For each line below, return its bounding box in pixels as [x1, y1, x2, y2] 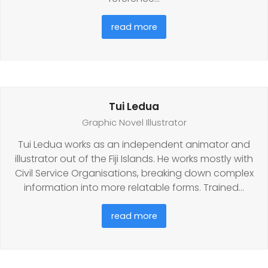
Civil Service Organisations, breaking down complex [14, 166, 254, 180]
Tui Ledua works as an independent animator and [18, 138, 250, 151]
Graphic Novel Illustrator [81, 117, 187, 129]
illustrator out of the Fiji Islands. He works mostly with [15, 152, 253, 166]
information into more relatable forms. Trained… [24, 181, 244, 194]
